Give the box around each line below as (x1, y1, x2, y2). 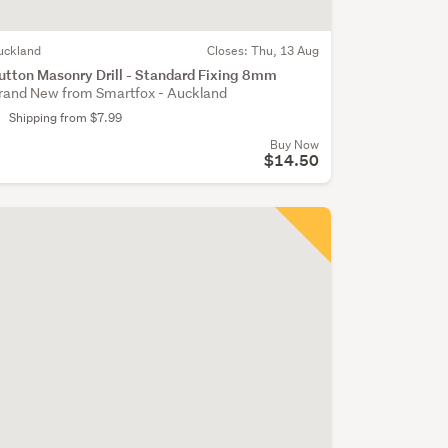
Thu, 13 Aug (250, 42, 319, 60)
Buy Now (269, 136, 319, 154)
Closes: (206, 42, 251, 60)
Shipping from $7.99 (8, 109, 122, 127)
